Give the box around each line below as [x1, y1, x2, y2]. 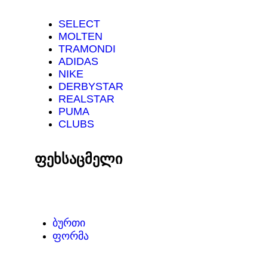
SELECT [58, 18, 100, 30]
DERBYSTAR [58, 80, 123, 93]
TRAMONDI [58, 43, 116, 55]
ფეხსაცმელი [35, 151, 122, 167]
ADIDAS [58, 55, 98, 68]
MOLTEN [58, 30, 103, 43]
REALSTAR [58, 93, 114, 105]
